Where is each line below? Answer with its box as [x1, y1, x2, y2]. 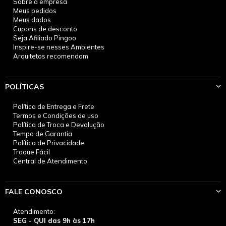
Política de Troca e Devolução [13, 121, 105, 129]
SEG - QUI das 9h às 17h [13, 216, 95, 224]
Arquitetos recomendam [13, 52, 89, 60]
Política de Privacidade [13, 139, 85, 147]
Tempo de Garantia [13, 130, 73, 138]
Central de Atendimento [13, 157, 88, 165]
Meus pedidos [13, 7, 57, 15]
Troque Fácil [13, 148, 50, 156]
